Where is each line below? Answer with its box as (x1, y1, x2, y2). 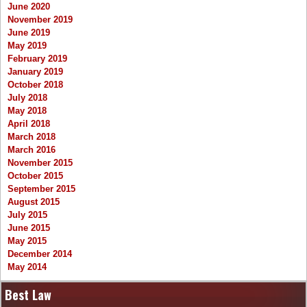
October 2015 (8, 171, 63, 182)
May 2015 (8, 236, 47, 247)
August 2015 (8, 197, 60, 208)
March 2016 (8, 145, 56, 156)
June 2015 (8, 223, 50, 234)
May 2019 (8, 40, 47, 51)
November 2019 (8, 14, 73, 25)
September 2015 (8, 184, 75, 195)
